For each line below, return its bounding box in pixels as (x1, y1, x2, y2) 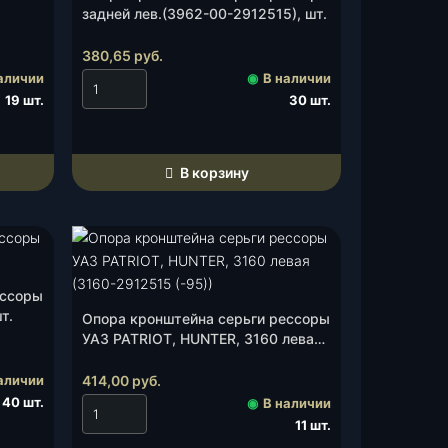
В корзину (176, 164, 249, 181)
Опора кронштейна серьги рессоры (82, 310, 330, 327)
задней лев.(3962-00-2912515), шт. (82, 5, 327, 22)
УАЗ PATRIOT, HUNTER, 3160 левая (82, 330, 322, 347)
